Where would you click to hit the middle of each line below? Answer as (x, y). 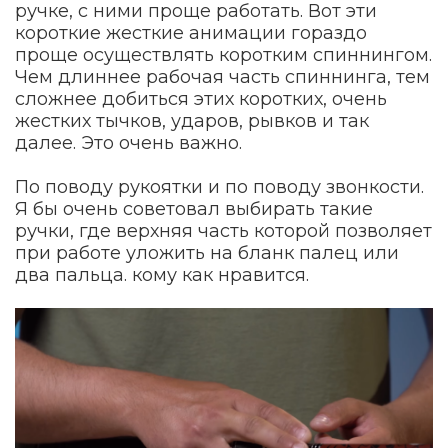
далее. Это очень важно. (128, 142)
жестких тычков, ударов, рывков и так (192, 120)
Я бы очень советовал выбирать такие (194, 208)
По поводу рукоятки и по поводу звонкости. (219, 186)
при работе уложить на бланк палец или (207, 252)
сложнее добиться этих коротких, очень (201, 98)
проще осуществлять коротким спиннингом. (223, 54)
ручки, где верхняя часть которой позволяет (223, 230)
